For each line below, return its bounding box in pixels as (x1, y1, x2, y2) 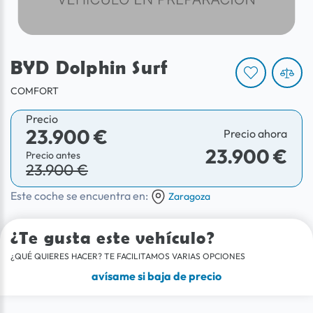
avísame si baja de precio (92, 269, 221, 284)
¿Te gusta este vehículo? (10, 228, 215, 248)
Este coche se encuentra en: (10, 188, 150, 203)
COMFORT (10, 84, 59, 97)
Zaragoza (168, 189, 210, 203)
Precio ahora (224, 126, 287, 140)
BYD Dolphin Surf (10, 56, 169, 78)
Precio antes (26, 148, 80, 161)
